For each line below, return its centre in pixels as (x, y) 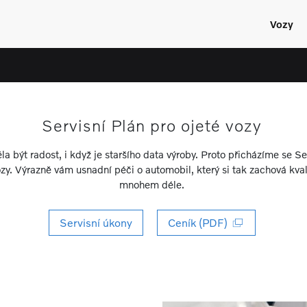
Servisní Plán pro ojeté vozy (152, 125)
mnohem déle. (152, 184)
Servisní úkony (96, 222)
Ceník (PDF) (200, 222)
